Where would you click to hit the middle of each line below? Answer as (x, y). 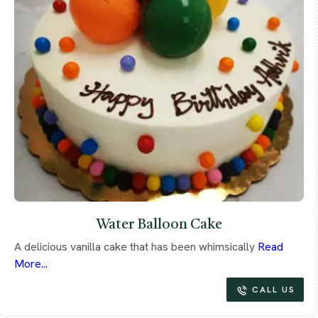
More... (31, 263)
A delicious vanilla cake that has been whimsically (136, 246)
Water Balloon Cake (159, 225)
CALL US (274, 289)
